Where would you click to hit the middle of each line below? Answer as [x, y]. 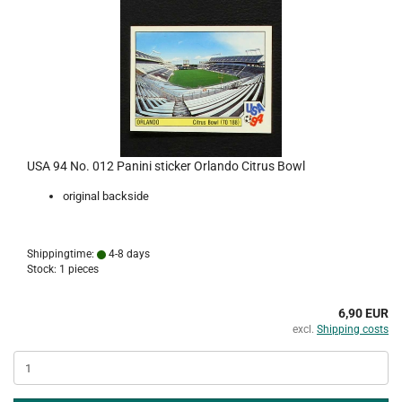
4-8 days [128, 254]
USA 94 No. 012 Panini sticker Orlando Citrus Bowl [166, 166]
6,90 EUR [363, 313]
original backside [106, 196]
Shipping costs [353, 329]
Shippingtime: [62, 254]
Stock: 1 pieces [63, 269]
